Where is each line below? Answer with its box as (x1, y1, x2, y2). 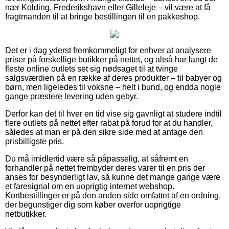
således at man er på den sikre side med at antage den (5, 128, 203, 137)
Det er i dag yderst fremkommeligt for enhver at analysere (5, 46, 211, 55)
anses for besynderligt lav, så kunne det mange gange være (5, 173, 220, 182)
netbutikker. (5, 210, 47, 219)
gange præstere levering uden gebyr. (5, 92, 138, 101)
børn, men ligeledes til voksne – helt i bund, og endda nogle (5, 83, 221, 92)
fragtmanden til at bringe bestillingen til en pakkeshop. (5, 12, 200, 21)
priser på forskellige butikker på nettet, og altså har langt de (5, 55, 218, 64)
